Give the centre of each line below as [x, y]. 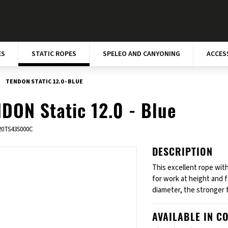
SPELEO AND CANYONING [141, 54]
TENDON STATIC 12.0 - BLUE [45, 82]
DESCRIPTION [183, 153]
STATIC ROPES [54, 54]
